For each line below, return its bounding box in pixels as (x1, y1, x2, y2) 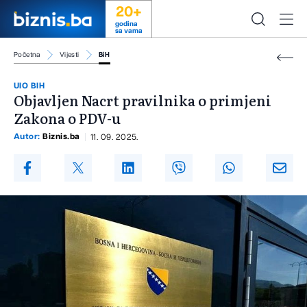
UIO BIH (14, 82, 45, 90)
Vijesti (59, 51, 79, 58)
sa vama (114, 27, 143, 34)
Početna (14, 51, 40, 58)
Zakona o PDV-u (14, 108, 121, 129)
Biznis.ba (42, 132, 80, 141)
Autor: (14, 132, 43, 141)
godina (114, 21, 138, 27)
